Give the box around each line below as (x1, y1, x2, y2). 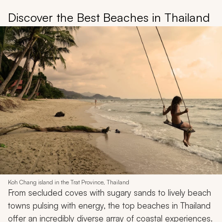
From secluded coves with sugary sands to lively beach (8, 187, 211, 198)
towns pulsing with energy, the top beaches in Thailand (8, 200, 211, 211)
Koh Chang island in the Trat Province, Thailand (8, 178, 129, 186)
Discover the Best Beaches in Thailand (8, 10, 210, 25)
